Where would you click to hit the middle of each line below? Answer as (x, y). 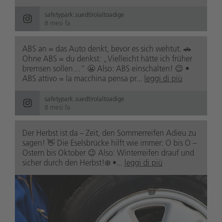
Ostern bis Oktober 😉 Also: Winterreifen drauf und (108, 153)
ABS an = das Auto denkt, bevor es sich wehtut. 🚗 (107, 49)
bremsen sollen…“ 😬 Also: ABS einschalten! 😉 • (106, 69)
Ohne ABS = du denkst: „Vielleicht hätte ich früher (107, 59)
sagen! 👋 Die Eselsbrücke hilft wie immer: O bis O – (110, 143)
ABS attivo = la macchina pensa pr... (83, 79)
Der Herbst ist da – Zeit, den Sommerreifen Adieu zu (109, 133)
